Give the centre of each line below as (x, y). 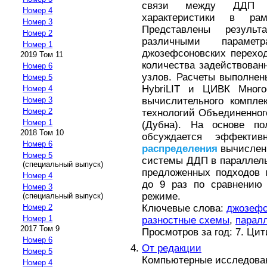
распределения (180, 149)
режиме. (161, 197)
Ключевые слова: (184, 209)
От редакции (172, 248)
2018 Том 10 (42, 133)
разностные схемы (186, 221)
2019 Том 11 (42, 55)
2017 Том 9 (40, 229)
